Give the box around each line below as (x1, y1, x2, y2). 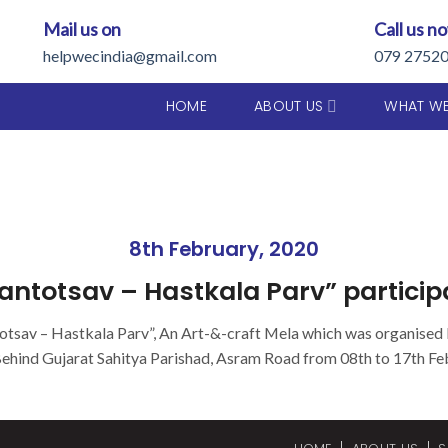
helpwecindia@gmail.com (42, 46, 217, 65)
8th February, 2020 (129, 235, 319, 263)
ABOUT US (254, 96, 324, 116)
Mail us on (42, 18, 121, 40)
